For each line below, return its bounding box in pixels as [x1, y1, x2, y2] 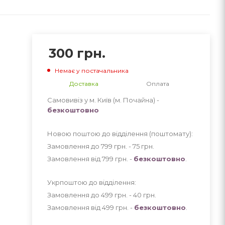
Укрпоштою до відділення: [47, 178, 136, 186]
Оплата [146, 79, 170, 87]
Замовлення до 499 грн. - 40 [47, 190, 143, 199]
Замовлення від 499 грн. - [47, 203, 134, 211]
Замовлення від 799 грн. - [47, 154, 134, 163]
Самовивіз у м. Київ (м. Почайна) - [47, 95, 159, 104]
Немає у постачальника [54, 66, 129, 74]
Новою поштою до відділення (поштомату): [47, 129, 193, 138]
